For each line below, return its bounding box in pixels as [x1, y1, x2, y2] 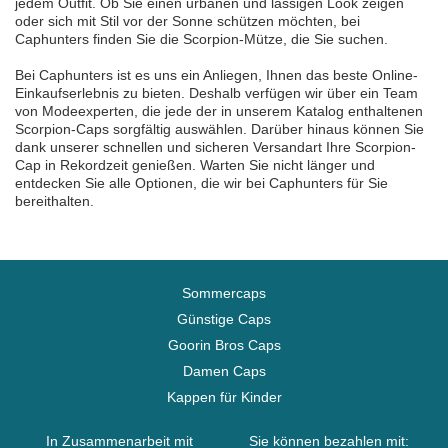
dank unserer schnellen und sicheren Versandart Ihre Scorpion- [15, 139, 416, 155]
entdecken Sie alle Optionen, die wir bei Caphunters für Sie [15, 175, 388, 191]
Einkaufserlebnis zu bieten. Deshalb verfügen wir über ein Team [15, 85, 418, 101]
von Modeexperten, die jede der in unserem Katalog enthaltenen [15, 103, 423, 119]
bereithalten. [15, 193, 94, 209]
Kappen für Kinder [166, 389, 282, 405]
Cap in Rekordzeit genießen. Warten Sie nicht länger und [15, 157, 375, 173]
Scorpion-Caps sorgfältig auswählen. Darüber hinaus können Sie [15, 121, 424, 137]
